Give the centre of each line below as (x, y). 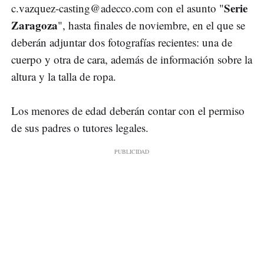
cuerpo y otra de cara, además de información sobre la (132, 60)
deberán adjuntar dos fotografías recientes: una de (122, 42)
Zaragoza (34, 25)
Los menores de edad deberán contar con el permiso (128, 111)
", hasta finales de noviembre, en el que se (151, 25)
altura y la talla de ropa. (64, 77)
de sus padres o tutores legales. (80, 128)
